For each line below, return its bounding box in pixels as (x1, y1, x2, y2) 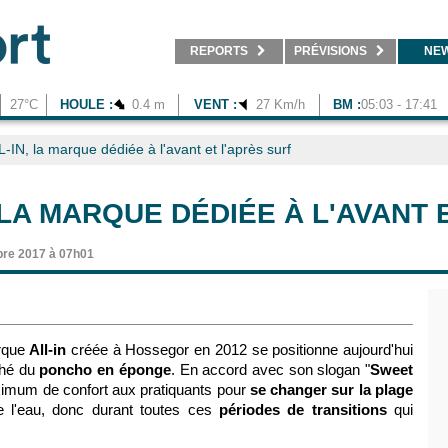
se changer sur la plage (249, 381, 414, 398)
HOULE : (60, 97, 113, 112)
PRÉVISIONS (294, 44, 367, 58)
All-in (29, 341, 72, 358)
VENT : (193, 97, 237, 112)
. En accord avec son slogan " (170, 361, 371, 378)
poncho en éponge (39, 361, 171, 378)
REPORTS (190, 44, 248, 58)
